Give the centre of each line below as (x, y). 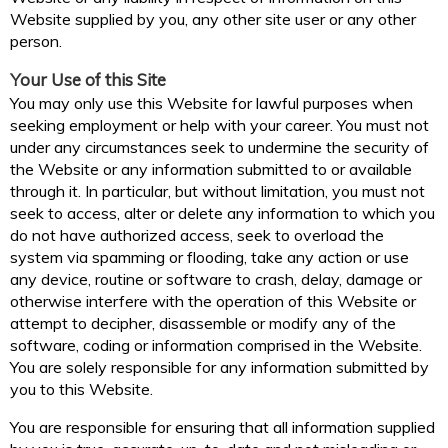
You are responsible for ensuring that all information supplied (222, 427)
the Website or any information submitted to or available (211, 169)
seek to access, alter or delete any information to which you (222, 213)
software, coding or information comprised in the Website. (216, 345)
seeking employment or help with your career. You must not (219, 125)
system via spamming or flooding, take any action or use (209, 257)
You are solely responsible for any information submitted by (219, 367)
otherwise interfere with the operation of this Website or (213, 301)
